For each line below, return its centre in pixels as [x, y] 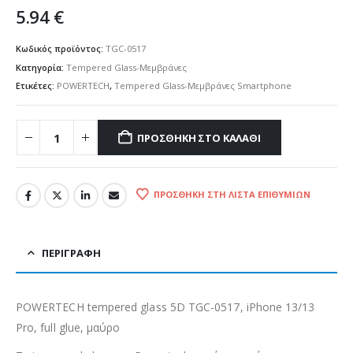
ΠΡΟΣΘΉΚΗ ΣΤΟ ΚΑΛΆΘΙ [199, 137]
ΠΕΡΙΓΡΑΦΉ [71, 253]
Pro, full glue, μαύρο [68, 327]
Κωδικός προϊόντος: [61, 48]
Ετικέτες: [36, 86]
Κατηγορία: [41, 67]
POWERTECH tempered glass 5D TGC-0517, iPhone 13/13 [165, 307]
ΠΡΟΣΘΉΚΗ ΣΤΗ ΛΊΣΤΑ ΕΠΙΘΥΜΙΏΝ [232, 194]
